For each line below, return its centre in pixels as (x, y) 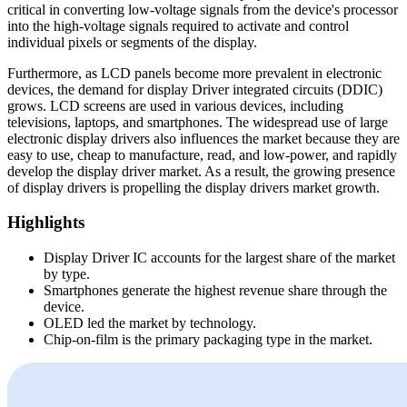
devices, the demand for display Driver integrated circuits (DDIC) (195, 89)
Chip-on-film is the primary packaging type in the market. (208, 340)
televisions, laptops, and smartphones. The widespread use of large (198, 122)
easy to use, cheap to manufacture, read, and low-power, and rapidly (202, 154)
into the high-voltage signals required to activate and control (178, 25)
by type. (67, 274)
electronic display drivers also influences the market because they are (203, 138)
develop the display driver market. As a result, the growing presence (201, 171)
